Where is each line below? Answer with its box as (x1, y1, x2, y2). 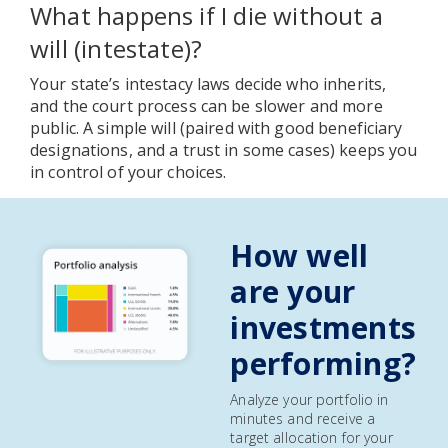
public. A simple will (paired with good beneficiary (30, 116, 403, 139)
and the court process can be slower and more (30, 94, 383, 117)
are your (230, 270, 356, 312)
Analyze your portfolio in (230, 389, 389, 409)
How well (230, 234, 369, 276)
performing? (230, 342, 416, 384)
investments (230, 306, 416, 348)
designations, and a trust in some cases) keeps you (30, 138, 418, 161)
